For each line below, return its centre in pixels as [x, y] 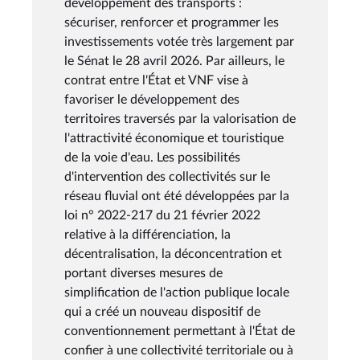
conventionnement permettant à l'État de [180, 331]
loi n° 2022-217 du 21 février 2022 [162, 215]
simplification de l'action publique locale [177, 292]
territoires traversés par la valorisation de [180, 119]
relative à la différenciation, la [147, 234]
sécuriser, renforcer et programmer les [172, 22]
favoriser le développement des [152, 99]
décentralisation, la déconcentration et [173, 254]
